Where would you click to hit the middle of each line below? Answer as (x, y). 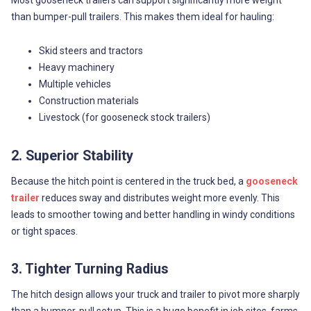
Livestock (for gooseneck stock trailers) (124, 118)
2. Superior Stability (72, 155)
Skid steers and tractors (91, 51)
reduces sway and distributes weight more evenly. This (159, 197)
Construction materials (89, 101)
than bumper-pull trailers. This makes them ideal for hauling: (142, 16)
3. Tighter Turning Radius (90, 269)
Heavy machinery (76, 68)
